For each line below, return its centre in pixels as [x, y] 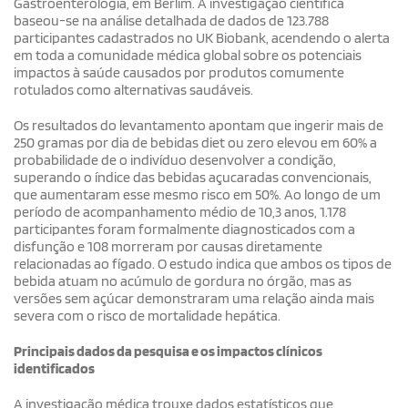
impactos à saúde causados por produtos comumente [179, 72]
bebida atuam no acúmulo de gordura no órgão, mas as [183, 280]
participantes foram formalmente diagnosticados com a [184, 229]
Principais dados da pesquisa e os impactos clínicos [168, 351]
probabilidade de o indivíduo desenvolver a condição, [175, 159]
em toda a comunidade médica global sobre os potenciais [188, 55]
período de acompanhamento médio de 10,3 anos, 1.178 [180, 211]
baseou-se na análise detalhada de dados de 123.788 [171, 20]
